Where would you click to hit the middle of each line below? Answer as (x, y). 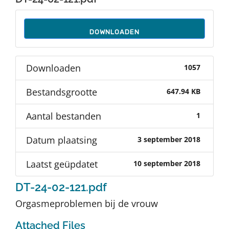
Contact (30, 111)
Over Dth (33, 77)
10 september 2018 (167, 164)
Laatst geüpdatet (62, 164)
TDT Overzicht (44, 43)
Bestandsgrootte (62, 92)
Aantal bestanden (64, 116)
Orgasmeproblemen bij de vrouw (87, 203)
